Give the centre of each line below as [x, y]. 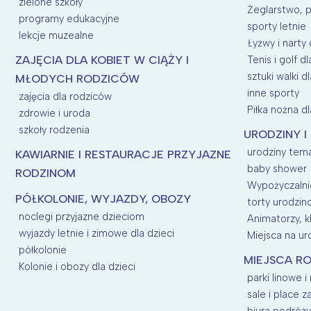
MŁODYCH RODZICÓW [77, 78]
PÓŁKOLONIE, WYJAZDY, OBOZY [103, 199]
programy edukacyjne [69, 18]
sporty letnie [276, 26]
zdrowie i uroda [54, 113]
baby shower [277, 168]
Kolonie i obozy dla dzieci [77, 266]
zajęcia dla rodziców [65, 96]
